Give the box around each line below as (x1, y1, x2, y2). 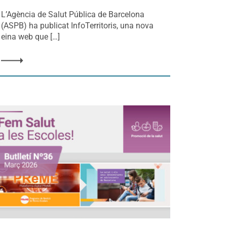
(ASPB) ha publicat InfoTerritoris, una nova (1, 21, 154, 31)
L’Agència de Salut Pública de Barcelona (1, 10, 145, 20)
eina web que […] (1, 32, 60, 42)
